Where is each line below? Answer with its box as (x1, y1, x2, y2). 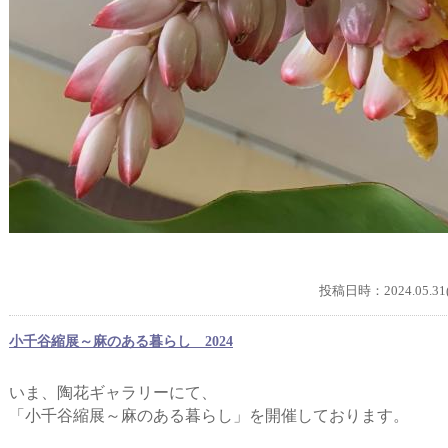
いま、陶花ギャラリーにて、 (9, 384, 217, 401)
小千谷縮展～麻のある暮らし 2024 (9, 333, 233, 349)
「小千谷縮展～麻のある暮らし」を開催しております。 (9, 407, 409, 424)
